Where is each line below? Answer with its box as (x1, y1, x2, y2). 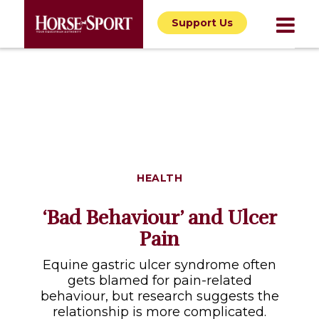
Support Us (171, 16, 233, 29)
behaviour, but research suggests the (40, 288, 279, 304)
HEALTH (137, 172, 182, 184)
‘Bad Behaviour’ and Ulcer (42, 206, 277, 230)
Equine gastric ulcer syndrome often (43, 257, 276, 273)
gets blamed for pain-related (67, 273, 252, 288)
